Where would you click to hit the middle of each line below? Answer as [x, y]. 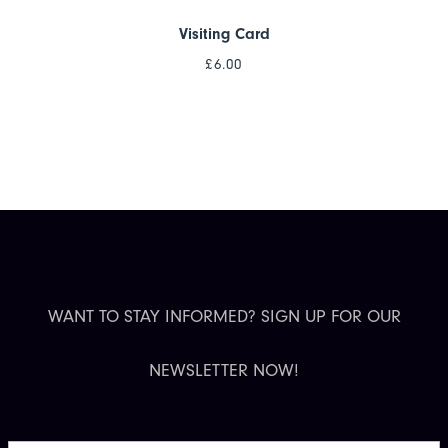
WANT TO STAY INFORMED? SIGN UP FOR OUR [224, 316]
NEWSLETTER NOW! [224, 370]
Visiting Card [224, 33]
